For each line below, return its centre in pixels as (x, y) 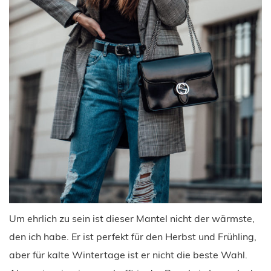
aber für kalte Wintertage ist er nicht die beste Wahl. (128, 254)
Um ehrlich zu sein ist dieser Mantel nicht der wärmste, (132, 218)
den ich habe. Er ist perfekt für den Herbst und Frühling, (133, 236)
